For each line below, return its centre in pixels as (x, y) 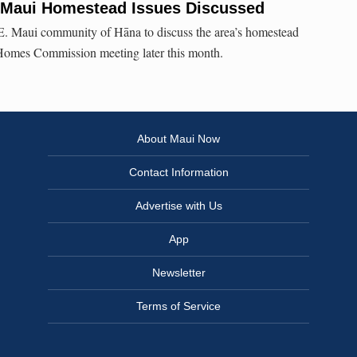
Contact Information (178, 173)
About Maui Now (178, 139)
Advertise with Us (178, 206)
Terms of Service (178, 306)
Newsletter (178, 273)
